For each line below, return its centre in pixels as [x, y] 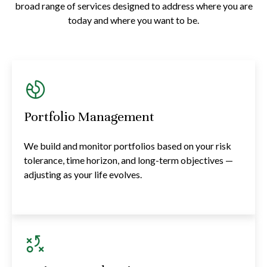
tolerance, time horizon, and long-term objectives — [128, 160]
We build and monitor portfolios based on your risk [128, 145]
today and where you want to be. [133, 20]
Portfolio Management [89, 116]
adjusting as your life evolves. [83, 174]
